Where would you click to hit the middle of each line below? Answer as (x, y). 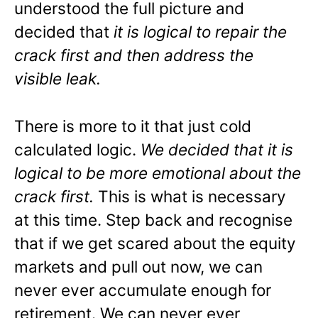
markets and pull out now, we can (138, 267)
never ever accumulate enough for (143, 290)
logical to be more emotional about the (158, 173)
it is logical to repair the (200, 32)
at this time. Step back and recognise (153, 220)
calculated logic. (77, 150)
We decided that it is (217, 150)
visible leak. (57, 79)
